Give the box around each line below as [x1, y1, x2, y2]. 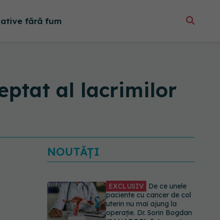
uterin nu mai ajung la [106, 199, 177, 208]
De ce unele [146, 182, 187, 191]
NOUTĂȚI [47, 145, 100, 159]
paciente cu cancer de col [106, 191, 191, 199]
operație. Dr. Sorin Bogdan [106, 208, 192, 217]
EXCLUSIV [109, 182, 144, 191]
